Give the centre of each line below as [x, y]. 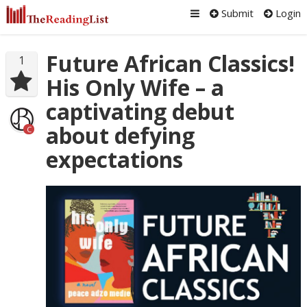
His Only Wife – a [135, 87]
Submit [236, 13]
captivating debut [140, 111]
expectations [114, 159]
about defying [120, 135]
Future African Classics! [170, 63]
